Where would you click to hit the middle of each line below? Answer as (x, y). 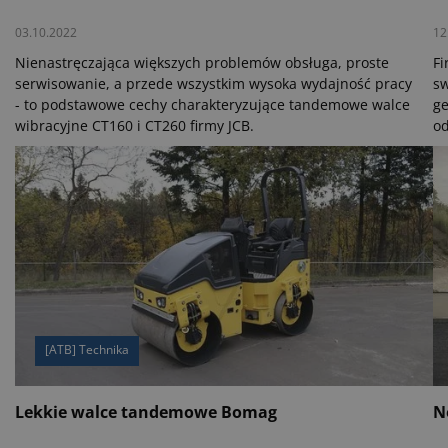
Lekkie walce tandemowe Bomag (146, 412)
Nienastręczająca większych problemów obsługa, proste (202, 62)
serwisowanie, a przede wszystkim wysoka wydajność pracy (213, 83)
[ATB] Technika (87, 349)
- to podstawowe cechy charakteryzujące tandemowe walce (212, 104)
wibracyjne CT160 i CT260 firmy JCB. (136, 125)
